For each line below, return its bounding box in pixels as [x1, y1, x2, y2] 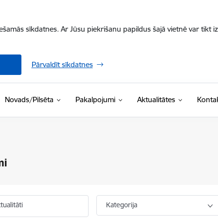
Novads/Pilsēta [4, 95, 54, 104]
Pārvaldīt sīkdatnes [31, 60, 93, 69]
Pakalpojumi [75, 95, 115, 104]
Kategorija [106, 200, 138, 209]
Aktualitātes [137, 95, 175, 104]
